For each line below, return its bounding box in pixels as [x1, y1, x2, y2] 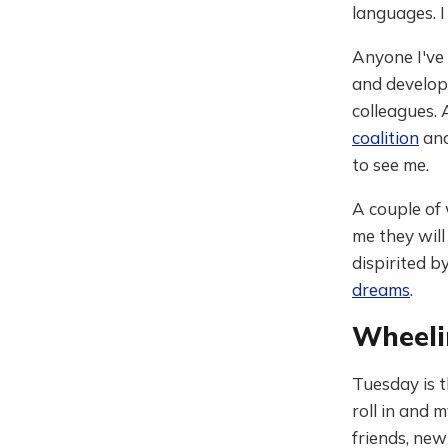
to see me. [352, 153, 429, 175]
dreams [352, 278, 410, 300]
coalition [352, 126, 419, 148]
